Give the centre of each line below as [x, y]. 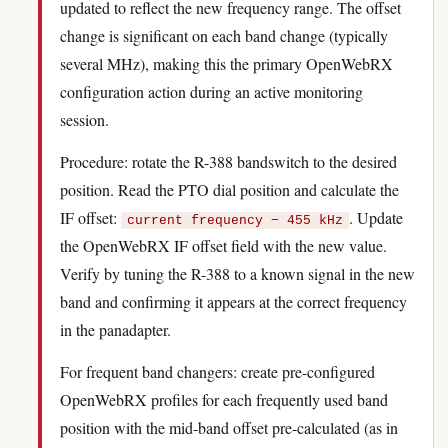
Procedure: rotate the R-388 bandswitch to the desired [228, 161]
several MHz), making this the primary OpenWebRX [226, 63]
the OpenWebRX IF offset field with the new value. [223, 245]
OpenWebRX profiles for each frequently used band [224, 399]
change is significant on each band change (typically [224, 35]
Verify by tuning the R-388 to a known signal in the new [237, 273]
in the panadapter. [115, 329]
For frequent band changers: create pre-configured [217, 371]
